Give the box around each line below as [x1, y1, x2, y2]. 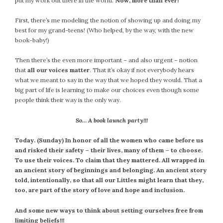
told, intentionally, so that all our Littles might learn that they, [15, 176, 204, 184]
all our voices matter [27, 66, 90, 74]
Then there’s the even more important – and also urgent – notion [15, 56, 198, 64]
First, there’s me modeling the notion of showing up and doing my [15, 16, 201, 24]
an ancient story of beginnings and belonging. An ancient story [15, 166, 207, 174]
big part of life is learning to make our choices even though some [15, 86, 199, 94]
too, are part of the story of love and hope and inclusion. [15, 186, 185, 194]
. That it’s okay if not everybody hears [90, 66, 194, 74]
